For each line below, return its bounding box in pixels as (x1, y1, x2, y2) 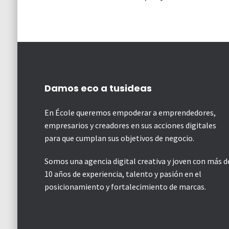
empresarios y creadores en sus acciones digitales (44, 120, 216, 131)
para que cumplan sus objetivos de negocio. (44, 133, 194, 144)
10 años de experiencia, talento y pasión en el (44, 169, 201, 179)
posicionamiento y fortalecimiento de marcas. (44, 181, 206, 192)
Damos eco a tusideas (44, 82, 152, 95)
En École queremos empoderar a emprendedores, (44, 107, 216, 118)
